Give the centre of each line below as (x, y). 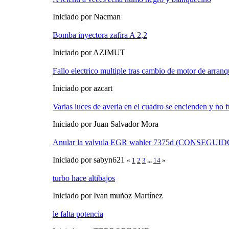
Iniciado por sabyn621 (90, 160)
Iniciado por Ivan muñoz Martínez (108, 196)
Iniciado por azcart (83, 88)
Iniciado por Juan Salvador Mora (106, 124)
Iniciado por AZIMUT (89, 53)
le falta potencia (78, 214)
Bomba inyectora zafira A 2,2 (100, 35)
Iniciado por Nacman (87, 17)
